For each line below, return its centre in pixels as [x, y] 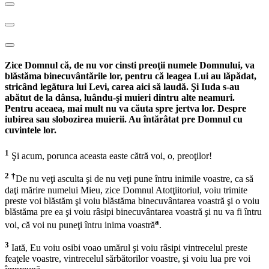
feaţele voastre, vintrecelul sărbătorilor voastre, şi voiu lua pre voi [128, 259]
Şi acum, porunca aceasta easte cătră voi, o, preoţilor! [110, 156]
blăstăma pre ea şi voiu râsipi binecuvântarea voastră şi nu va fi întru [133, 211]
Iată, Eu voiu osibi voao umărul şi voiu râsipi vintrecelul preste [128, 248]
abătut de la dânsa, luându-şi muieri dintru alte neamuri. [120, 97]
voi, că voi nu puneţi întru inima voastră [80, 225]
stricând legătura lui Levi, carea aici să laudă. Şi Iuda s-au [122, 86]
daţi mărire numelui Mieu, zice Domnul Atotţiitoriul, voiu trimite [126, 190]
